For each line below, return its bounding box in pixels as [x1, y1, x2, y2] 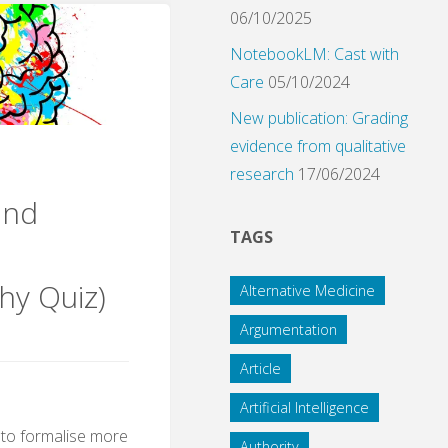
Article [240, 359, 281, 379]
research [230, 163, 294, 186]
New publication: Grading [230, 107, 408, 130]
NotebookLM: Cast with [230, 43, 399, 66]
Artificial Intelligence [240, 398, 369, 418]
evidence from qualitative [230, 135, 406, 158]
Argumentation [240, 320, 337, 340]
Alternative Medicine [240, 281, 375, 301]
